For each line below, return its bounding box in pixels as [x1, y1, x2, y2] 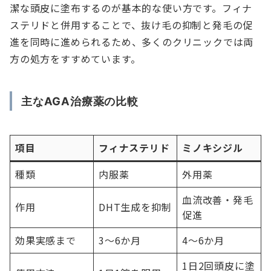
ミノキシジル [182, 140, 243, 155]
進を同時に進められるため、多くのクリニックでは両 [10, 34, 254, 50]
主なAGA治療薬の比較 [21, 94, 139, 108]
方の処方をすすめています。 [10, 51, 141, 67]
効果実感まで [15, 233, 76, 248]
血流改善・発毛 [182, 192, 253, 207]
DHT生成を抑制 [99, 200, 172, 215]
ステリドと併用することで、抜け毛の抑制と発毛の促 [10, 18, 253, 33]
